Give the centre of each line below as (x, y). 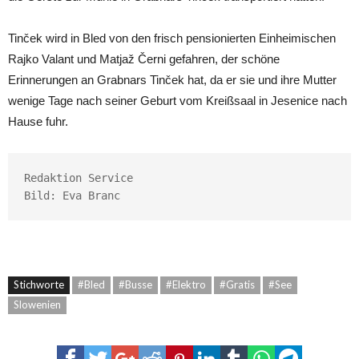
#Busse (135, 284)
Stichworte (39, 284)
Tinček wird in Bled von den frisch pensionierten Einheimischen (172, 38)
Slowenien (37, 304)
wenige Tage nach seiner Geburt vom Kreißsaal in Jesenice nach (177, 100)
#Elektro (186, 284)
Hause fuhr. (38, 121)
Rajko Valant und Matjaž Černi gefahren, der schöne (144, 58)
